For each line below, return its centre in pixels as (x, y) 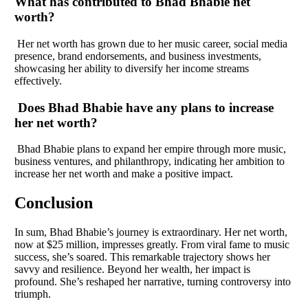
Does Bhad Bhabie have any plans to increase (144, 107)
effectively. (38, 80)
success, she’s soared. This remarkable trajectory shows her (142, 257)
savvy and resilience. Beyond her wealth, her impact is (132, 269)
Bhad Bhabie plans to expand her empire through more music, (150, 149)
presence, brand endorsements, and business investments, (138, 56)
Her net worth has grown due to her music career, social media (151, 43)
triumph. (33, 294)
